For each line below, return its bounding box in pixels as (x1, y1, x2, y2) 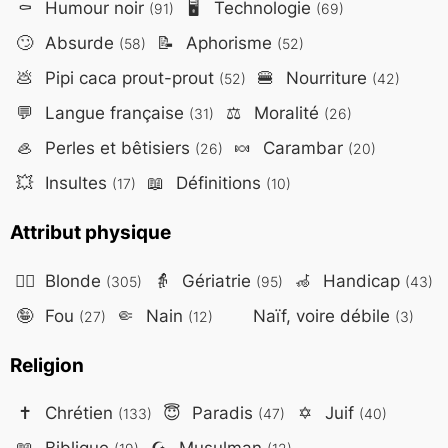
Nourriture (280, 67, 372, 89)
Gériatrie (176, 269, 256, 291)
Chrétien (39, 401, 118, 423)
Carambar (257, 137, 348, 159)
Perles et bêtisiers (39, 137, 195, 159)
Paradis (186, 401, 258, 423)
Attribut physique (9, 220, 171, 245)
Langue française (39, 102, 189, 124)
